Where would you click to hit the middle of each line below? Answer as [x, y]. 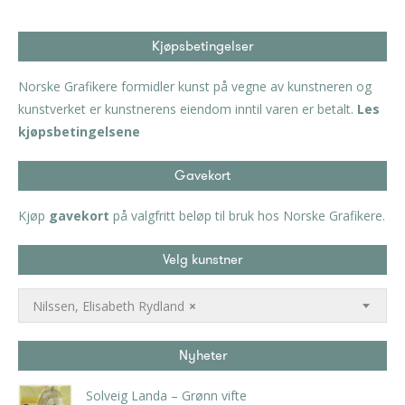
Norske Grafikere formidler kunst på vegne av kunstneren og [195, 87]
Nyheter [202, 356]
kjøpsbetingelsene [79, 132]
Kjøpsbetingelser [202, 47]
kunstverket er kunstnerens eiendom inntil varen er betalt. [188, 109]
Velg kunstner [202, 260]
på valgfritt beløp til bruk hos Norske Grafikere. [247, 216]
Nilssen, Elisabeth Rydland [108, 306]
